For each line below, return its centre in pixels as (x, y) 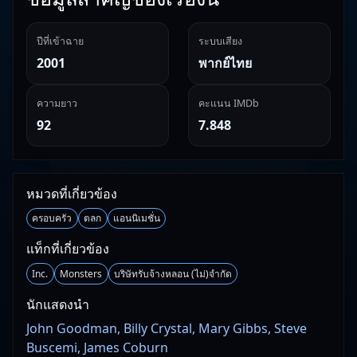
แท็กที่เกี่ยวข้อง (68, 249)
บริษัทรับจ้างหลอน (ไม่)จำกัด (173, 273)
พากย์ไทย (225, 63)
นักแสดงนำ (58, 304)
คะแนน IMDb (229, 103)
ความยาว (57, 103)
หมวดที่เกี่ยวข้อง (72, 194)
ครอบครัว (52, 218)
